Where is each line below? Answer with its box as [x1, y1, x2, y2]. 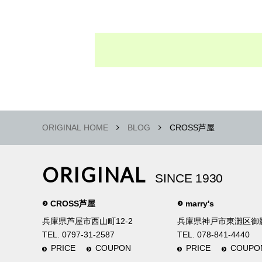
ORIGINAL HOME [42, 123, 108, 132]
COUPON [95, 243, 131, 253]
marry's [185, 199, 214, 209]
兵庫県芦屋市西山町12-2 [42, 216, 133, 226]
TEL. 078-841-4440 [177, 229, 250, 239]
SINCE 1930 [155, 171, 223, 185]
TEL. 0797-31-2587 [42, 229, 115, 239]
